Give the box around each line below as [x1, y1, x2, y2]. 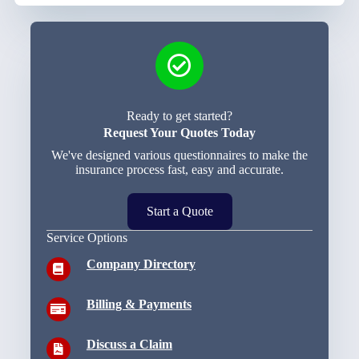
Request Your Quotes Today [103, 126, 256, 140]
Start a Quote [146, 204, 213, 219]
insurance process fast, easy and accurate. [75, 163, 284, 177]
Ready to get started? [127, 109, 232, 123]
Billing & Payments [86, 297, 192, 312]
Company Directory [86, 257, 196, 272]
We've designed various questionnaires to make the [51, 148, 308, 163]
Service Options [46, 231, 127, 245]
